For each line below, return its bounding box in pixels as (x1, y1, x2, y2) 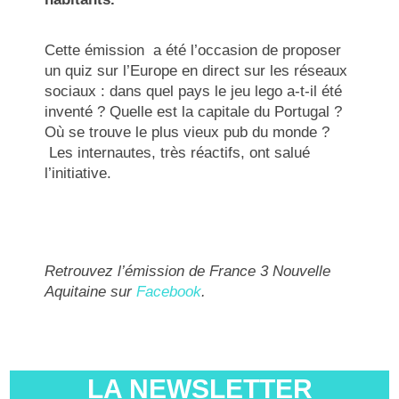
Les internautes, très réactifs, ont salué (45, 144, 311, 162)
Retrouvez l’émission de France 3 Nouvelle (45, 263, 331, 281)
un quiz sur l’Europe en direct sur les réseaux (45, 62, 348, 80)
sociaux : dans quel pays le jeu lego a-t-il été (45, 83, 343, 101)
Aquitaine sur (45, 283, 137, 301)
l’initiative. (45, 165, 112, 183)
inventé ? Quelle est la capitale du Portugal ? (45, 103, 343, 121)
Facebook (136, 283, 202, 301)
